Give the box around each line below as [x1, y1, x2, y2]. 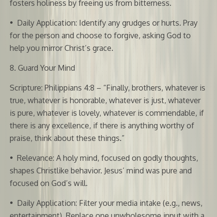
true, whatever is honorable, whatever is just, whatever [10, 95, 201, 105]
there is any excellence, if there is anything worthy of [10, 120, 194, 130]
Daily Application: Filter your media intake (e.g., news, [17, 198, 202, 208]
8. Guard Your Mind [10, 62, 75, 73]
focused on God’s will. [10, 178, 88, 188]
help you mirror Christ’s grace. [10, 43, 113, 53]
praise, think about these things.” [10, 133, 124, 143]
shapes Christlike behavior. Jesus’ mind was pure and [10, 165, 192, 175]
